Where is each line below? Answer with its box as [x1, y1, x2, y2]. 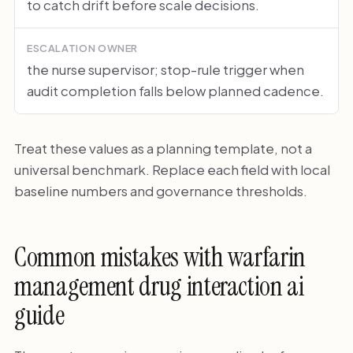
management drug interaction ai [13, 269, 304, 304]
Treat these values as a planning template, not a [13, 139, 312, 157]
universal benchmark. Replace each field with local [13, 160, 330, 178]
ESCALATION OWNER [26, 42, 139, 55]
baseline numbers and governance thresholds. [13, 181, 307, 199]
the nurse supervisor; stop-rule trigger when [26, 60, 304, 78]
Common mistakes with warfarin [13, 240, 307, 275]
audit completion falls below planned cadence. [26, 81, 324, 99]
